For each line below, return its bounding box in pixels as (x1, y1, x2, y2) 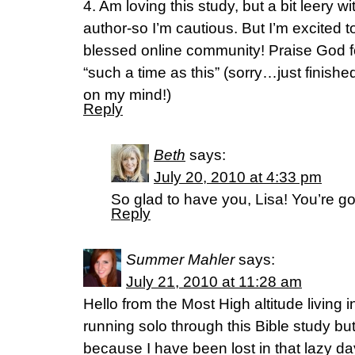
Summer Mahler (126, 251, 235, 268)
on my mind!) (83, 86, 171, 103)
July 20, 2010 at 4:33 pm (154, 169, 322, 185)
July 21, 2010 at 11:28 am (126, 273, 302, 290)
